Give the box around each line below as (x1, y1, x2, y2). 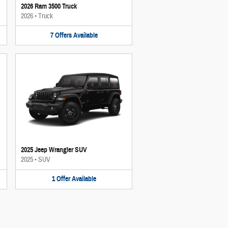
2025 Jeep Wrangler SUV (21, 146, 87, 154)
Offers (54, 31, 72, 40)
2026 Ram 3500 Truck (21, 2, 77, 11)
